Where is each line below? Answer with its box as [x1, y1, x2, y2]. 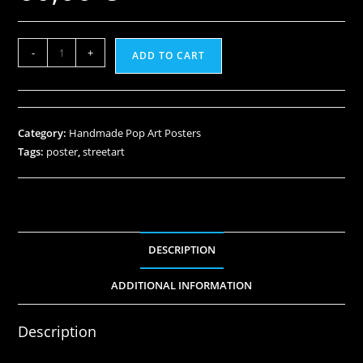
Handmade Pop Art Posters [69, 126, 202, 141]
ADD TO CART [132, 49, 206, 63]
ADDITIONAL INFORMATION [111, 279, 252, 293]
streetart [83, 144, 126, 160]
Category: [18, 126, 70, 141]
